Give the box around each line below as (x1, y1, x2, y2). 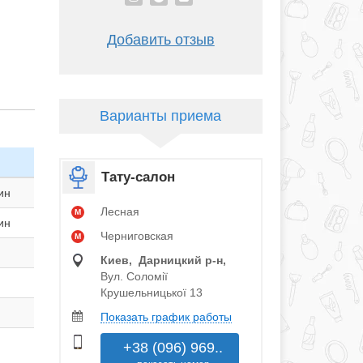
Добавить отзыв (106, 32, 215, 49)
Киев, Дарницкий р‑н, (100, 254, 226, 267)
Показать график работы (100, 310, 232, 324)
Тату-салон (100, 169, 175, 186)
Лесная (100, 205, 139, 219)
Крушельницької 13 (100, 286, 203, 300)
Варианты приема (100, 108, 222, 125)
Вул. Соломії (100, 270, 168, 284)
